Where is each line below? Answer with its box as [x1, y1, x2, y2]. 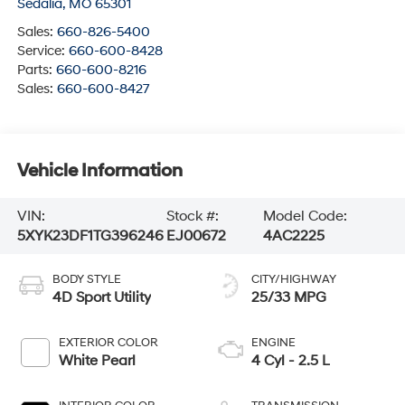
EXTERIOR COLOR [58, 334, 158, 350]
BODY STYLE [52, 271, 121, 287]
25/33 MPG [251, 287, 326, 306]
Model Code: [263, 207, 348, 226]
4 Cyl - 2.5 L [251, 351, 330, 370]
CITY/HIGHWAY [251, 271, 336, 287]
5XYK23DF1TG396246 [16, 227, 164, 246]
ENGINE [251, 334, 296, 350]
